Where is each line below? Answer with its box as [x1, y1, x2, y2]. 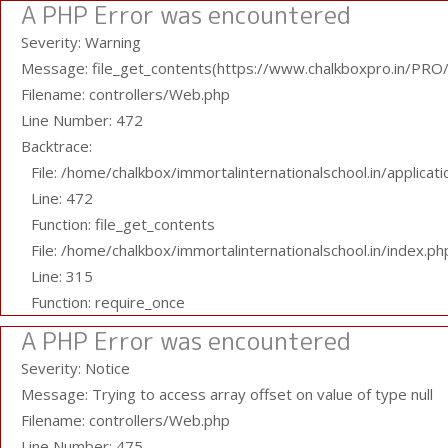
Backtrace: [21, 136, 92, 156]
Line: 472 [31, 188, 93, 208]
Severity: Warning [21, 32, 141, 52]
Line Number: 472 [21, 110, 143, 130]
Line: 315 [31, 266, 93, 286]
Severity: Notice [21, 358, 130, 378]
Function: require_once [31, 292, 185, 312]
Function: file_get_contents [31, 214, 215, 234]
